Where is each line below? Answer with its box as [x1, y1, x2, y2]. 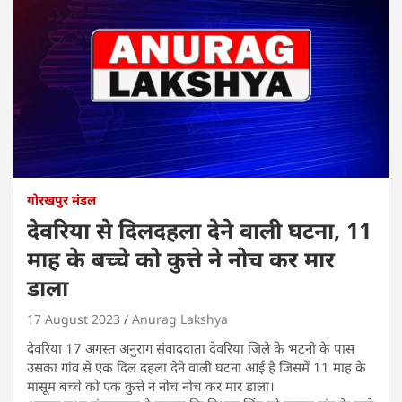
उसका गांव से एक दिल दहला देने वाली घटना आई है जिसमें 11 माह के [27, 358, 366, 377]
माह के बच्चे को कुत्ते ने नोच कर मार [27, 243, 335, 275]
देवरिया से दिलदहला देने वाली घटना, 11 [27, 214, 371, 246]
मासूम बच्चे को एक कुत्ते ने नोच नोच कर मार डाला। [27, 377, 275, 396]
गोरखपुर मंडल [27, 191, 96, 209]
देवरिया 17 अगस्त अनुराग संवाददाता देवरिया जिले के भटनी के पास [27, 339, 354, 358]
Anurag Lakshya [132, 310, 228, 328]
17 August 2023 [27, 310, 120, 328]
